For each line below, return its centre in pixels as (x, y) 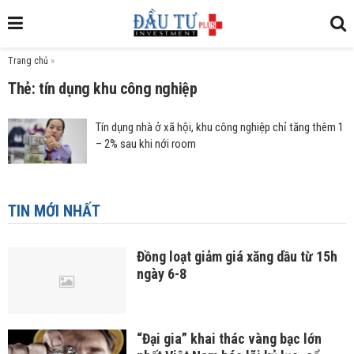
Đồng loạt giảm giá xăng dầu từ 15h (237, 256)
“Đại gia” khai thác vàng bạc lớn (229, 339)
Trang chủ (28, 61)
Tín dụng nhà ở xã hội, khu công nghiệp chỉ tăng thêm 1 (220, 127)
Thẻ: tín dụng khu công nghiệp (103, 88)
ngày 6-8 (161, 273)
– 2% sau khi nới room (146, 144)
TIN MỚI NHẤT (54, 211)
